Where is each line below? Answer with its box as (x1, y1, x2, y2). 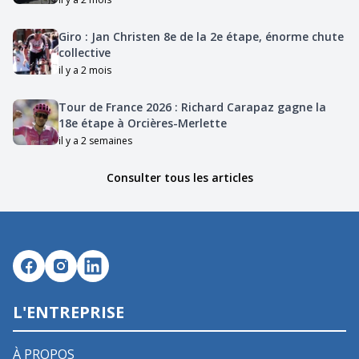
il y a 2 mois (58, 63, 111, 77)
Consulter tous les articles (106, 169, 253, 185)
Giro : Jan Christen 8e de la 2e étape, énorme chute (58, 28, 344, 44)
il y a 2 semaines (58, 133, 132, 147)
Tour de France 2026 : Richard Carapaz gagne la (58, 99, 326, 115)
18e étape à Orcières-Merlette (58, 115, 227, 131)
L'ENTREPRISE (13, 301, 124, 323)
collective (58, 44, 111, 60)
